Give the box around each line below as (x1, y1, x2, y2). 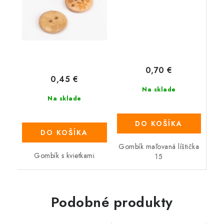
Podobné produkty (50, 192, 173, 213)
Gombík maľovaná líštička (118, 141, 199, 152)
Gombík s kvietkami (34, 150, 95, 160)
